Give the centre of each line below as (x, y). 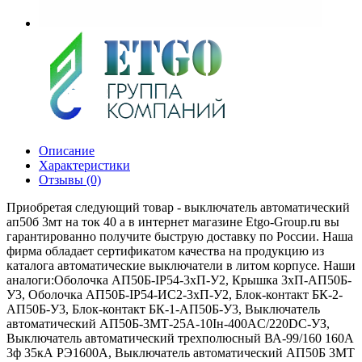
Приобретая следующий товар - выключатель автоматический (178, 207)
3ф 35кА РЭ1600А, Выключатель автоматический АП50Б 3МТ (181, 352)
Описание (67, 150)
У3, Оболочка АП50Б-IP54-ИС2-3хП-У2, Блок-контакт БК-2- (175, 294)
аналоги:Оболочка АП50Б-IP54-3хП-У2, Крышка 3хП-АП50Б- (179, 280)
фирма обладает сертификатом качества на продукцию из (165, 250)
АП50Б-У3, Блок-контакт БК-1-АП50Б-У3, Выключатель (163, 309)
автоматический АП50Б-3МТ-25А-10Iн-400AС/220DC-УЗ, (168, 323)
